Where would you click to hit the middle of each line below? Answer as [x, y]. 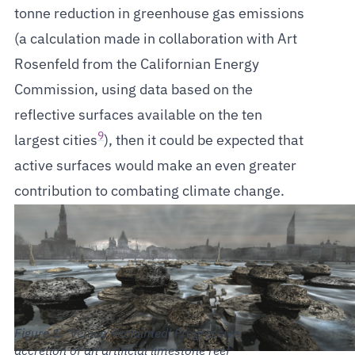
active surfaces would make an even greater [155, 166]
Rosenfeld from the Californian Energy [136, 65]
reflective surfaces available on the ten [138, 116]
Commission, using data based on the [133, 90]
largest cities [55, 141]
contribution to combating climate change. [149, 192]
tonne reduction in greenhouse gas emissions [159, 14]
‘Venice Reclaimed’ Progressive [153, 334]
